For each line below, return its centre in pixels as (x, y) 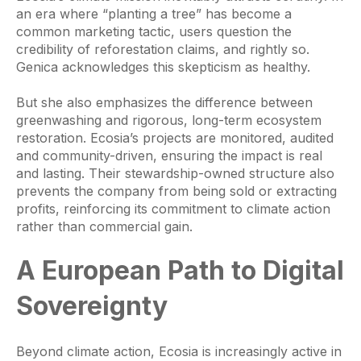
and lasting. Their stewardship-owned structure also (175, 173)
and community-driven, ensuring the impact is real (169, 155)
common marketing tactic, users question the (154, 31)
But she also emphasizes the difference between (164, 102)
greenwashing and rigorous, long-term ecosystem (169, 120)
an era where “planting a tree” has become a (154, 13)
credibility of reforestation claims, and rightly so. (163, 49)
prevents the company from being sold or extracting (176, 191)
